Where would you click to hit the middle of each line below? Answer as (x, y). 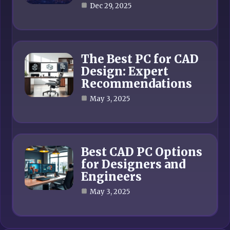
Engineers (111, 177)
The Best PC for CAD (140, 59)
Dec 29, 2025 (111, 6)
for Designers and (133, 164)
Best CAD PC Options (142, 152)
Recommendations (137, 84)
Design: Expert (125, 71)
